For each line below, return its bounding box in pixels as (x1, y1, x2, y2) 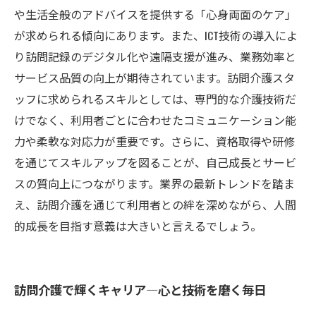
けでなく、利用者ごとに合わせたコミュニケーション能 (14, 111, 296, 128)
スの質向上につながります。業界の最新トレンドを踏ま (14, 175, 295, 192)
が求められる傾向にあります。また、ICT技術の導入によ (14, 27, 298, 44)
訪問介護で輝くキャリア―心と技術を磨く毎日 (14, 280, 266, 298)
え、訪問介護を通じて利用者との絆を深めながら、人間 (14, 196, 296, 213)
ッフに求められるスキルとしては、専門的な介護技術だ (14, 90, 296, 107)
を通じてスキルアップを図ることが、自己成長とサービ (14, 154, 296, 171)
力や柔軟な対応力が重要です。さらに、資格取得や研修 (14, 133, 295, 150)
